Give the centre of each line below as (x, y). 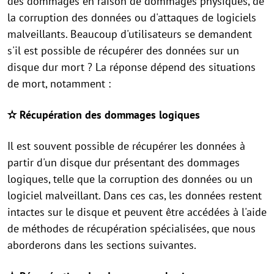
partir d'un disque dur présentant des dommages (124, 162)
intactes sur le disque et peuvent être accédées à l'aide (137, 212)
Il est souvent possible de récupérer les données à (126, 146)
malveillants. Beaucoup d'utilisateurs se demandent (130, 34)
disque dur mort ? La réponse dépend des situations (131, 67)
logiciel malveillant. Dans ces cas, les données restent (135, 195)
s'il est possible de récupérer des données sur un (123, 50)
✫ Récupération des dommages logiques (104, 115)
